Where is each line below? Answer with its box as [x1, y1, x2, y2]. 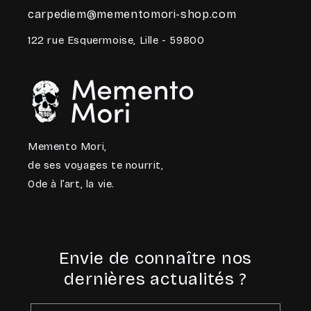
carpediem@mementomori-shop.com [28, 7, 237, 21]
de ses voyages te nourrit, [28, 159, 164, 172]
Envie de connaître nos [58, 248, 253, 269]
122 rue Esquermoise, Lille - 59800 [28, 33, 205, 47]
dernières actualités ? [64, 269, 247, 290]
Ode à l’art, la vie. [28, 178, 115, 191]
